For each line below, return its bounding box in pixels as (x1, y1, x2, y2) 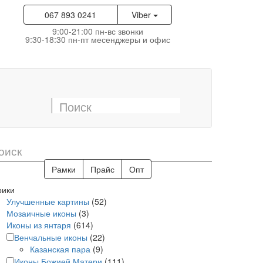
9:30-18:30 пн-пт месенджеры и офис (25, 33, 170, 45)
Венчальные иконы (14, 231, 87, 243)
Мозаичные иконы (6, 207, 76, 219)
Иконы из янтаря (6, 219, 71, 231)
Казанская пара (30, 243, 90, 255)
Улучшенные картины (6, 195, 89, 207)
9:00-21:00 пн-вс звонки (52, 25, 143, 37)
